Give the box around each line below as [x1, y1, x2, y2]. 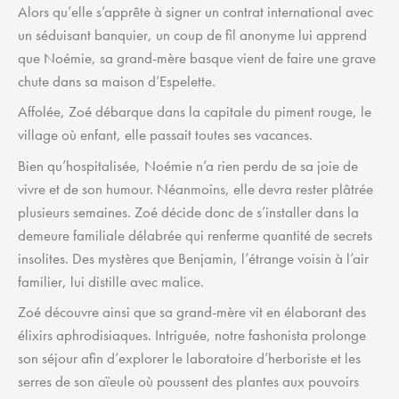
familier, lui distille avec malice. [18, 271, 204, 291]
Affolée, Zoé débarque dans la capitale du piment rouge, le [18, 102, 371, 122]
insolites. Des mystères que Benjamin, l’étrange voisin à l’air [18, 248, 369, 268]
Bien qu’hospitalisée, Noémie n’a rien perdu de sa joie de [18, 155, 358, 175]
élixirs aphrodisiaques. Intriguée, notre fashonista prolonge [18, 325, 366, 346]
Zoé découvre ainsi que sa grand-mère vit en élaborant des [18, 302, 366, 322]
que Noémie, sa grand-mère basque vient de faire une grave [18, 47, 376, 68]
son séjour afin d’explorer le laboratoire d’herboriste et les [18, 348, 361, 369]
